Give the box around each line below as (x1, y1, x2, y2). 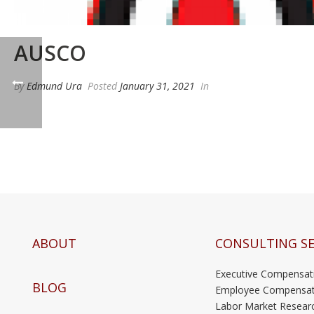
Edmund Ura (27, 78, 82, 93)
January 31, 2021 (120, 78, 195, 93)
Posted (85, 78, 120, 93)
